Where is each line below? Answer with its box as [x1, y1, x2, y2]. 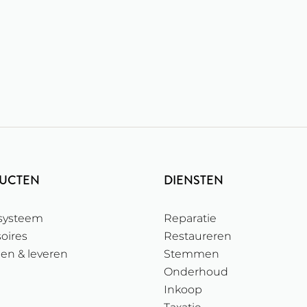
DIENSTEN [164, 171, 223, 190]
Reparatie [164, 212, 217, 225]
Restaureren [164, 230, 232, 243]
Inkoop [164, 283, 202, 297]
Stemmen [164, 247, 219, 261]
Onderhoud [164, 265, 228, 279]
